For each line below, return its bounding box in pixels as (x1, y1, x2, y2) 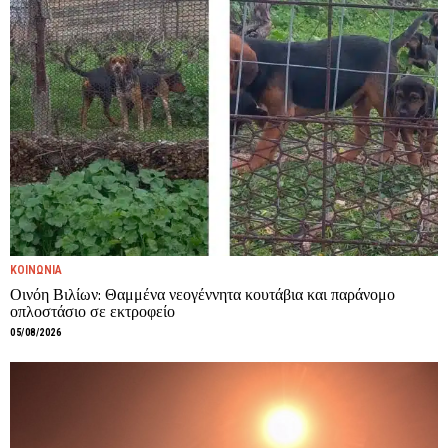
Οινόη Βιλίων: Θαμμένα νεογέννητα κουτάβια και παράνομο (10, 285, 395, 304)
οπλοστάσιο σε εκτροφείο (10, 302, 175, 321)
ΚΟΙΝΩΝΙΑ (10, 263, 62, 277)
